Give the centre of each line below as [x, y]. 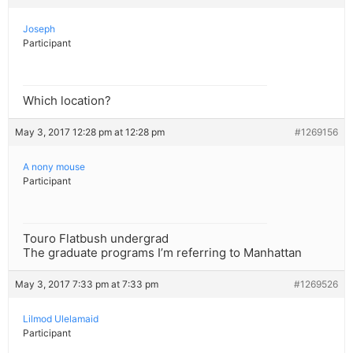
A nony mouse [54, 167]
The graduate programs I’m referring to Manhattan [162, 253]
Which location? [67, 101]
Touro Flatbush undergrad [96, 239]
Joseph [39, 29]
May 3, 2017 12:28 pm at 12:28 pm [90, 132]
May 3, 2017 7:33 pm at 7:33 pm [87, 284]
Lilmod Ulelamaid [61, 319]
